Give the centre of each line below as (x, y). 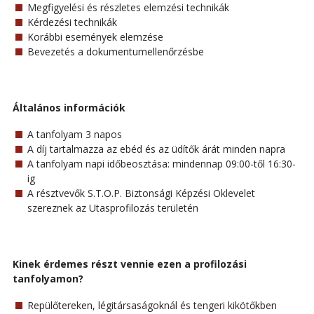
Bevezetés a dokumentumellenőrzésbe (115, 52)
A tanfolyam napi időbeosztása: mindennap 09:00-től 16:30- (161, 164)
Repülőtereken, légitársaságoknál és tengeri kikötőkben (152, 305)
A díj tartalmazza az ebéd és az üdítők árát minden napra (156, 149)
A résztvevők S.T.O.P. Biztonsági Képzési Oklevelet (141, 193)
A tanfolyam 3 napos (74, 135)
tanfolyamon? (48, 278)
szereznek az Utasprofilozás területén (112, 208)
